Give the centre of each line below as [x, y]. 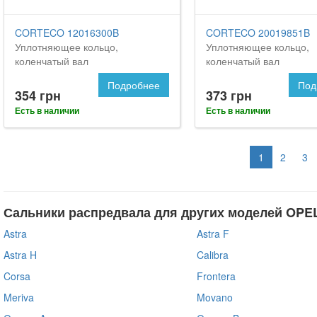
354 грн [38, 95]
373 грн [229, 95]
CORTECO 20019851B [258, 32]
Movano [214, 297]
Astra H [20, 254]
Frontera [216, 276]
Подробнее [133, 85]
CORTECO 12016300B [67, 32]
